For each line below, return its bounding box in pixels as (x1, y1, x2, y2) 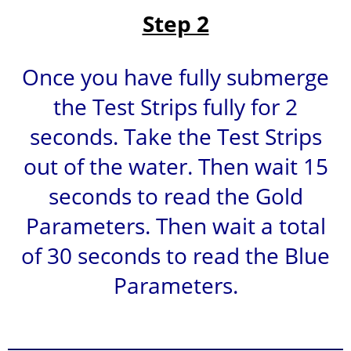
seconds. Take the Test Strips (29, 121, 322, 151)
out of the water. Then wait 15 (23, 150, 328, 181)
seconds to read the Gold (48, 180, 303, 211)
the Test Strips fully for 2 (53, 91, 298, 121)
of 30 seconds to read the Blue (21, 240, 330, 270)
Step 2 (142, 8, 209, 38)
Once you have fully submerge (22, 61, 329, 92)
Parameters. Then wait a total (25, 210, 326, 241)
